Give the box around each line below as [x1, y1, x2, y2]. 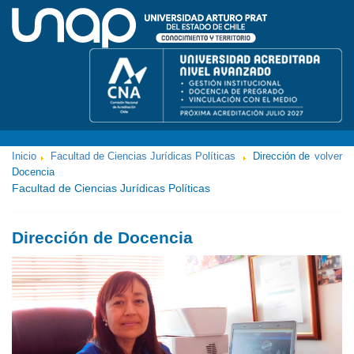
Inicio [12, 150, 36, 162]
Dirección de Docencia [12, 228, 193, 247]
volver [314, 150, 342, 162]
